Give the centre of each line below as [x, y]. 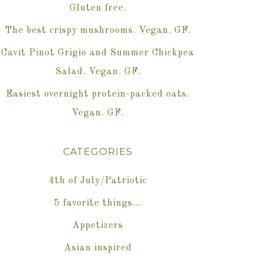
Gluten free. [98, 9]
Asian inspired [98, 248]
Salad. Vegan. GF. [98, 72]
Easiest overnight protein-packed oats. [98, 95]
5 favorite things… [98, 204]
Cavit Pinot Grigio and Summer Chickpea [98, 53]
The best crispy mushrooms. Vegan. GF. [98, 31]
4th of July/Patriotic [98, 181]
